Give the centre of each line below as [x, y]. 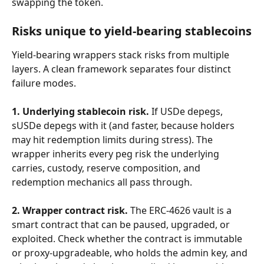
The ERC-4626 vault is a [181, 210]
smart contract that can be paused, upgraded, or [122, 225]
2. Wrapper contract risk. [70, 210]
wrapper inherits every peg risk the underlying [117, 154]
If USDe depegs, [187, 111]
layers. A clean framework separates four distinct [123, 69]
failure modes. [44, 83]
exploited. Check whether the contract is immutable [128, 239]
